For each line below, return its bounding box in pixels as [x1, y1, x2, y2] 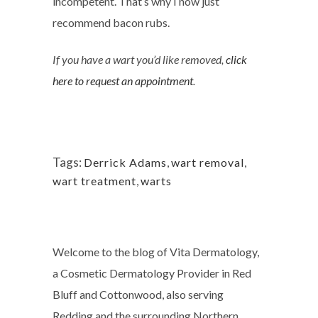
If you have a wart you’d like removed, [53, 53, 226, 66]
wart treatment [53, 174, 136, 187]
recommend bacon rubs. [53, 16, 170, 29]
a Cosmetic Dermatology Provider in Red [53, 266, 251, 280]
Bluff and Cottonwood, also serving [53, 287, 224, 301]
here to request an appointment [53, 74, 193, 87]
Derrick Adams [84, 155, 167, 169]
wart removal [171, 155, 244, 169]
